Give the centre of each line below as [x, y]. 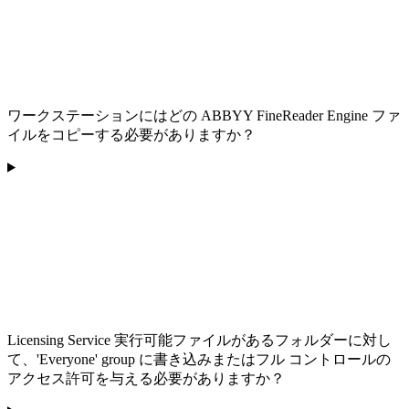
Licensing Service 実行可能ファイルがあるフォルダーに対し [199, 340]
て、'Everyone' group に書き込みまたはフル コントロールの [199, 359]
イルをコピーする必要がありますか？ [131, 134]
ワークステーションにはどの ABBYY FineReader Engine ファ [204, 115]
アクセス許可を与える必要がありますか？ [146, 378]
